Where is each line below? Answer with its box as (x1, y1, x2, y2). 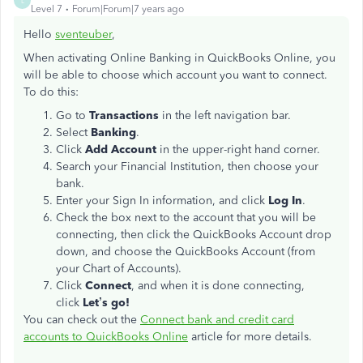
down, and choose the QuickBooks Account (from (56, 245, 315, 258)
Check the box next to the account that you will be (56, 211, 316, 224)
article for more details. (188, 330, 312, 344)
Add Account (85, 143, 156, 156)
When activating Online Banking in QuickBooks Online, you (23, 51, 335, 65)
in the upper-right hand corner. (156, 143, 320, 156)
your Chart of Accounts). (56, 262, 181, 275)
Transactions (89, 109, 162, 122)
